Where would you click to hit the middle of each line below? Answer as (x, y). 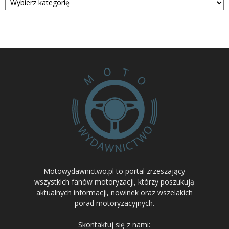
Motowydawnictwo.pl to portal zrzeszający (114, 171)
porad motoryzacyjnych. (114, 203)
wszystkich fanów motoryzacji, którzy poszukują (114, 181)
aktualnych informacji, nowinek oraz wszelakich (114, 192)
